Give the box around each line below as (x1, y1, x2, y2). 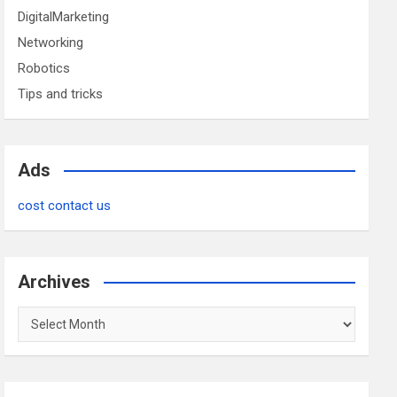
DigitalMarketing (18, 9, 110, 26)
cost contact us (18, 198, 112, 214)
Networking (18, 35, 84, 51)
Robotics (18, 60, 71, 77)
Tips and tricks (18, 86, 104, 103)
